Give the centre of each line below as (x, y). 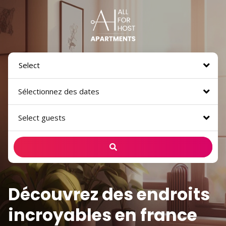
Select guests (42, 118)
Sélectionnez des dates (59, 91)
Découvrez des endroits (109, 194)
